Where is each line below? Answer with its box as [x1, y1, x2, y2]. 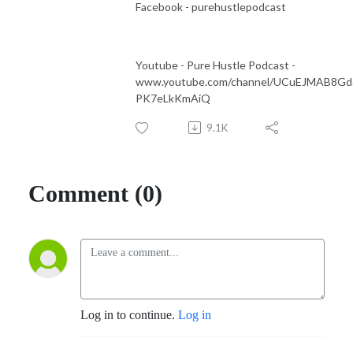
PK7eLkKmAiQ [136, 91, 210, 105]
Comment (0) [28, 180, 162, 206]
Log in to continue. [80, 307, 178, 321]
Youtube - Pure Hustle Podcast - [136, 58, 295, 72]
